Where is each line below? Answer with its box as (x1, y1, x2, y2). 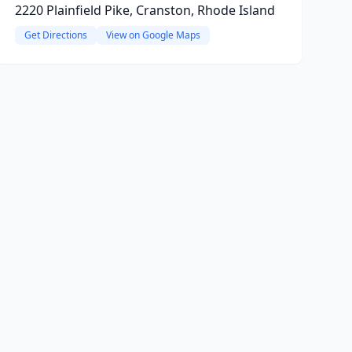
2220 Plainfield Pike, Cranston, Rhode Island (14, 2, 275, 19)
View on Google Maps (105, 28, 200, 42)
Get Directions (24, 28, 87, 42)
